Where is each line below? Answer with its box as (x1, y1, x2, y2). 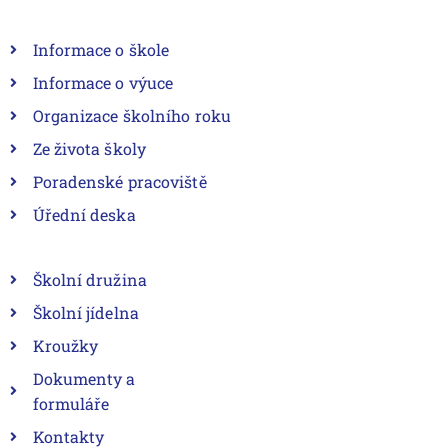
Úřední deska (32, 204, 136, 226)
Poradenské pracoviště (32, 171, 207, 193)
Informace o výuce (32, 72, 174, 94)
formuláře (32, 393, 110, 415)
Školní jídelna (32, 302, 139, 324)
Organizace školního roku (32, 105, 231, 127)
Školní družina (32, 269, 147, 291)
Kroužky (32, 335, 99, 357)
